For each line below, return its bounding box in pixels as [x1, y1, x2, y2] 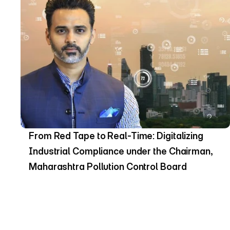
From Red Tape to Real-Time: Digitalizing [29, 130, 203, 141]
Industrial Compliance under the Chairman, [29, 146, 213, 157]
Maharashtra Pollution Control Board [29, 161, 187, 172]
